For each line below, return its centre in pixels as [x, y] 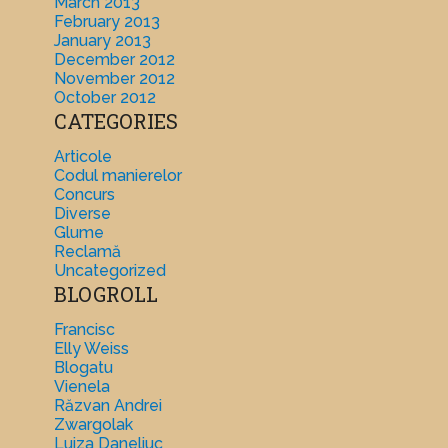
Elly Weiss [91, 349]
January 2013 [102, 41]
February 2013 [106, 22]
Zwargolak [93, 425]
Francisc [84, 330]
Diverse [82, 214]
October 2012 [104, 98]
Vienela [81, 387]
